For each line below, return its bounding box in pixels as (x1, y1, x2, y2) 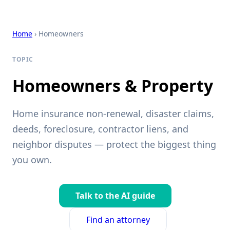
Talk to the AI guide (75, 190, 155, 202)
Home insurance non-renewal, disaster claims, (12, 107, 214, 120)
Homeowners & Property (12, 74, 213, 97)
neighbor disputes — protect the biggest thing (12, 138, 216, 151)
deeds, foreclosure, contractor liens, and (12, 123, 188, 136)
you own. (12, 154, 52, 166)
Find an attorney (86, 214, 150, 226)
